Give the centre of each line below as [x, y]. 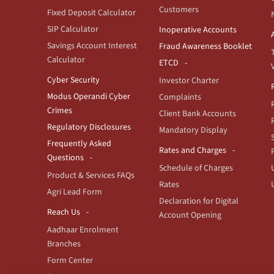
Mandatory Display [193, 130]
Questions [65, 157]
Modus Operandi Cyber [89, 96]
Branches [64, 244]
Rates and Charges [193, 150]
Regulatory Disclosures [89, 127]
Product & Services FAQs [91, 175]
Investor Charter [189, 80]
